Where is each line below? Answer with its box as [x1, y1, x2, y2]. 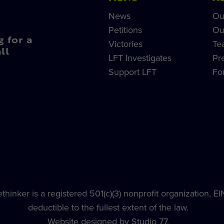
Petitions [108, 24, 142, 35]
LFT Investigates [108, 52, 171, 63]
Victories [108, 38, 142, 49]
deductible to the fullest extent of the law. [28, 202, 188, 213]
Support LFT [108, 66, 156, 77]
